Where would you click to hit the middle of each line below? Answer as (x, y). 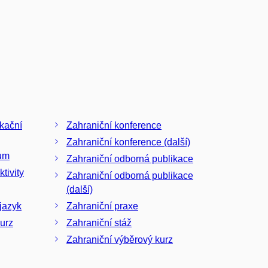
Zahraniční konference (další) (128, 142)
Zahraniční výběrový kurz (120, 239)
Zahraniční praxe (102, 206)
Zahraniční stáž (99, 223)
